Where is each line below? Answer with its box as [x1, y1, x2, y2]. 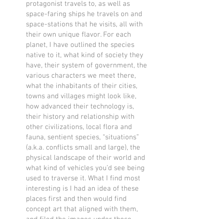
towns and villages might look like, [26, 92, 136, 101]
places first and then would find [26, 195, 127, 203]
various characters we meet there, [26, 71, 136, 80]
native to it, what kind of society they [26, 51, 143, 60]
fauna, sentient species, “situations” [26, 133, 139, 142]
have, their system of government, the [26, 61, 147, 70]
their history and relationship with [26, 112, 134, 121]
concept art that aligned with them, [26, 205, 138, 214]
